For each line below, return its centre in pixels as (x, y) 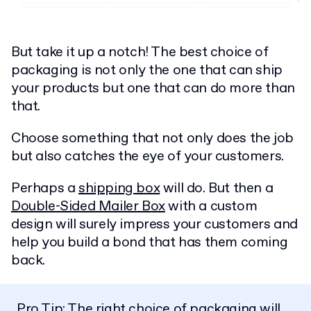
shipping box (119, 189)
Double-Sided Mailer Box (88, 207)
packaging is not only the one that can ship (147, 71)
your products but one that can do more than (153, 89)
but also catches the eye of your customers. (148, 157)
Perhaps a (45, 189)
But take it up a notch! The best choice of (140, 53)
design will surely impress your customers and (155, 225)
